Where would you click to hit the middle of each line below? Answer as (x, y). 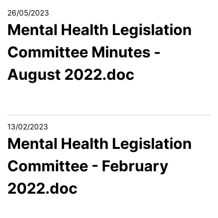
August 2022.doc (71, 74)
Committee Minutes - (84, 52)
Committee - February (88, 165)
